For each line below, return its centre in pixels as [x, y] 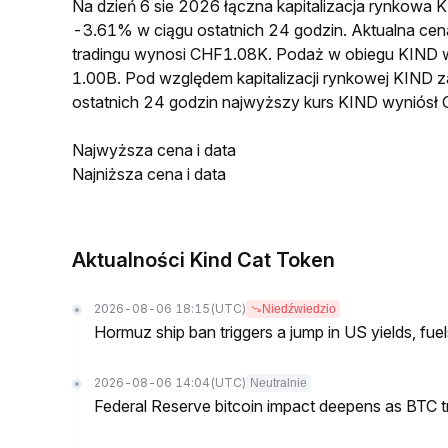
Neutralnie [278, 383]
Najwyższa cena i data [154, 150]
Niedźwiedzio [299, 309]
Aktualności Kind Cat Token [203, 260]
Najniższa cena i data [149, 174]
